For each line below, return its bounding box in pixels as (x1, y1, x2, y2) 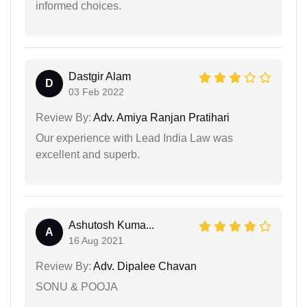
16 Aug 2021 (69, 234, 123, 246)
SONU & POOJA (36, 280, 118, 293)
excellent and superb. (36, 148, 140, 160)
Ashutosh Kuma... (69, 219, 154, 231)
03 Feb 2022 (69, 86, 124, 97)
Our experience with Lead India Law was (36, 132, 233, 144)
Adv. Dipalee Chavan (91, 260, 197, 272)
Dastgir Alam (69, 70, 131, 82)
